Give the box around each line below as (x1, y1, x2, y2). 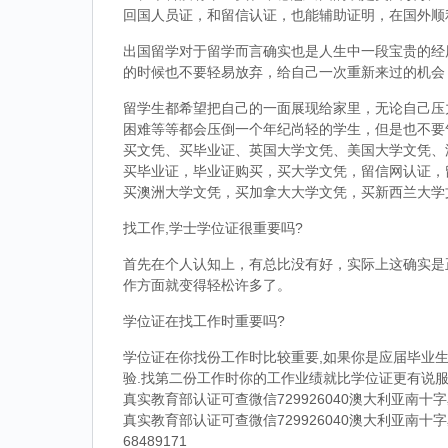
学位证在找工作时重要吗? (123, 313, 285, 329)
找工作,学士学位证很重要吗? (123, 220, 303, 236)
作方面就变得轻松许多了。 (123, 277, 291, 293)
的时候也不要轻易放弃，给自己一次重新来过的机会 (123, 64, 445, 80)
